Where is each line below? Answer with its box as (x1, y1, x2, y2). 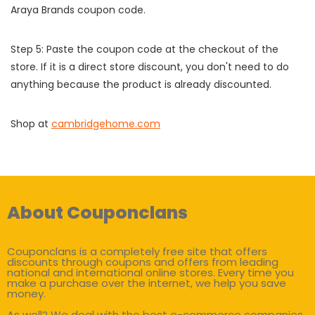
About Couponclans (7, 200, 188, 226)
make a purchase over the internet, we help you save (7, 276, 286, 291)
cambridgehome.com (51, 117, 160, 131)
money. (7, 286, 46, 302)
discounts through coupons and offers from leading (7, 255, 278, 270)
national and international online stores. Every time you (7, 265, 294, 281)
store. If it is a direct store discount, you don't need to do (11, 60, 289, 75)
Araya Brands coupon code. (11, 3, 146, 18)
